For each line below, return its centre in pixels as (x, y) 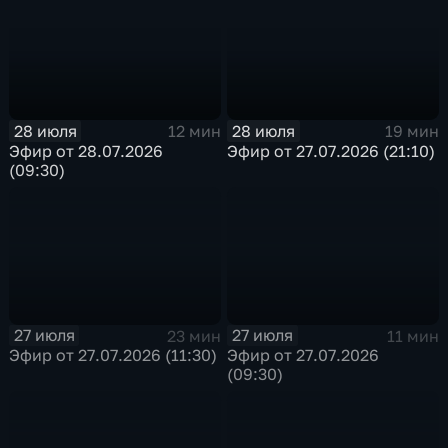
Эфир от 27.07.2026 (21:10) (331, 150)
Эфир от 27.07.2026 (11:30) (113, 355)
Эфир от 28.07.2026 (86, 150)
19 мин (411, 131)
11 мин (412, 335)
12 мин (194, 131)
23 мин (193, 335)
